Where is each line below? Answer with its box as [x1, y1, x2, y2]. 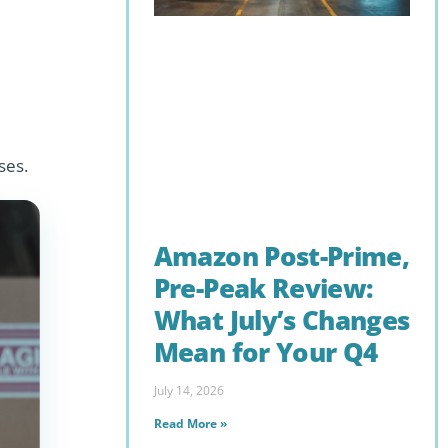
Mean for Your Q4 [153, 334, 378, 371]
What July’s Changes [153, 302, 410, 339]
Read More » [153, 414, 227, 432]
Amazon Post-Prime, [153, 238, 409, 275]
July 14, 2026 [153, 381, 224, 399]
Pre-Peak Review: [153, 270, 374, 307]
